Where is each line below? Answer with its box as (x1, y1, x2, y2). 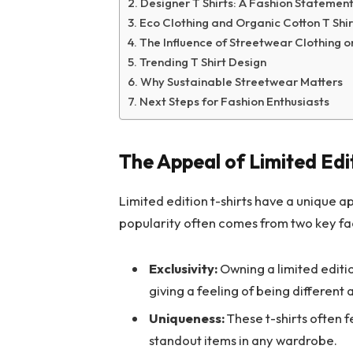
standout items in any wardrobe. (149, 332, 338, 349)
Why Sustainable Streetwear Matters (140, 73, 344, 89)
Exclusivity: (149, 260, 218, 277)
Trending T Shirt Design (139, 54, 267, 69)
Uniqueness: (149, 310, 225, 327)
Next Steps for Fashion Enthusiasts (139, 93, 330, 109)
